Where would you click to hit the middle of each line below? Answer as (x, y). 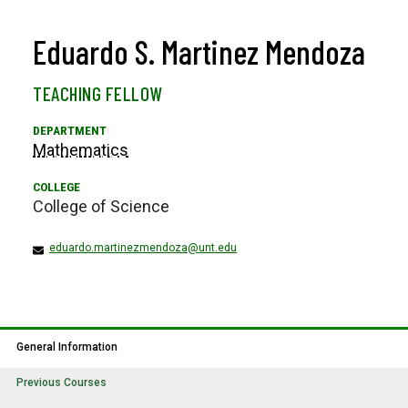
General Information (67, 347)
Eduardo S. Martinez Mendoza (199, 51)
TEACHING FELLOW (98, 94)
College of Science (101, 207)
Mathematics (81, 150)
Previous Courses (61, 383)
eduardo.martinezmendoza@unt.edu (143, 248)
